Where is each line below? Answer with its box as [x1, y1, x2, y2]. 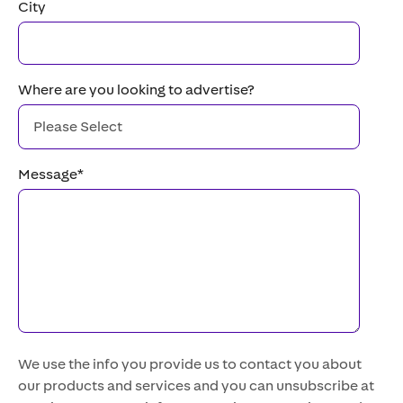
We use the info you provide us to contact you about [18, 355, 362, 372]
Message [18, 166, 77, 183]
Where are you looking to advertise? [18, 81, 255, 98]
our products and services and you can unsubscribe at [18, 377, 374, 394]
